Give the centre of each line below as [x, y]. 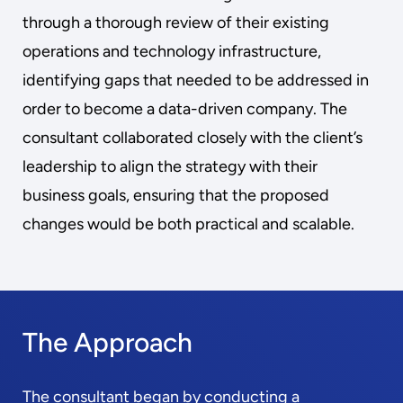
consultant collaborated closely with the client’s [193, 138]
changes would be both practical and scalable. [188, 224]
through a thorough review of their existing [176, 22]
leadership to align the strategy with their [170, 166]
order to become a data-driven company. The [185, 109]
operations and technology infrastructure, [172, 51]
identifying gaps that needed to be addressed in [196, 80]
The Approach [107, 342]
